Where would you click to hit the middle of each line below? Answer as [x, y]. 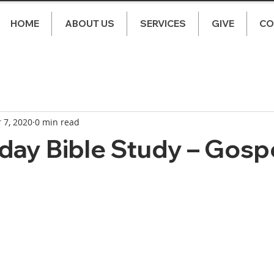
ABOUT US [89, 24]
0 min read [57, 122]
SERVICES [163, 24]
